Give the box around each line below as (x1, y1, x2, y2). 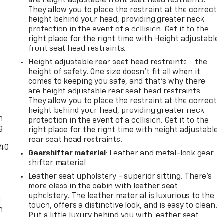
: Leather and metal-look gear (106, 149, 214, 157)
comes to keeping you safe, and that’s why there (28, 77, 206, 86)
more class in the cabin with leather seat (28, 182, 178, 190)
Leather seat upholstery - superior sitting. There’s (28, 172, 212, 181)
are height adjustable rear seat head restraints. (28, 87, 202, 95)
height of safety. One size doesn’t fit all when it (28, 68, 201, 76)
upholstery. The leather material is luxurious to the (28, 192, 215, 200)
